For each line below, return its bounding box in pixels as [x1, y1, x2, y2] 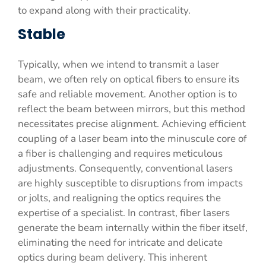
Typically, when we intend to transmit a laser [18, 58, 219, 71]
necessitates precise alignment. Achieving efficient [18, 117, 246, 131]
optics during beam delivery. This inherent [18, 251, 207, 264]
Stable [18, 24, 65, 44]
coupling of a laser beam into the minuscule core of [18, 132, 247, 145]
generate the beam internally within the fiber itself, [18, 221, 248, 235]
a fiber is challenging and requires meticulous [18, 147, 223, 160]
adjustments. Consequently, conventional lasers [18, 161, 233, 175]
